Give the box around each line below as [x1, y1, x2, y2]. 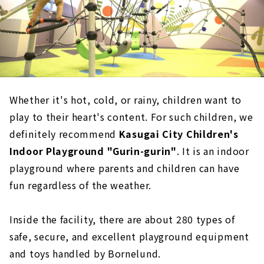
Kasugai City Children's [118, 126, 239, 141]
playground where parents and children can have [9, 160, 240, 175]
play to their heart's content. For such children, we [9, 109, 253, 124]
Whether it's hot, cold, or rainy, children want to [9, 92, 242, 107]
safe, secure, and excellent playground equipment [9, 229, 249, 243]
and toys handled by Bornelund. [9, 246, 161, 260]
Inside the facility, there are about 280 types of [9, 212, 235, 226]
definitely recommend [9, 126, 119, 141]
